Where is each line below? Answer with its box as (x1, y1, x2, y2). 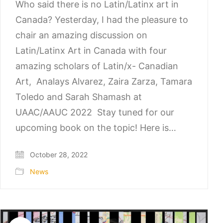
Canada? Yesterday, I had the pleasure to (15, 14, 188, 25)
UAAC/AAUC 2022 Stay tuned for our (15, 107, 174, 118)
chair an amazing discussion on (15, 30, 150, 41)
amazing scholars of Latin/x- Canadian (15, 61, 178, 72)
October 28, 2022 (28, 150, 88, 159)
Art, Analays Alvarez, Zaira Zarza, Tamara (15, 76, 192, 87)
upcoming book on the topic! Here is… (15, 122, 176, 133)
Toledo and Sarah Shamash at (15, 92, 142, 103)
